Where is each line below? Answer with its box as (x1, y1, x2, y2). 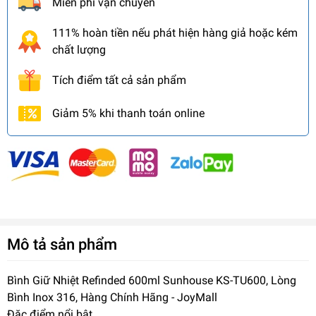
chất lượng (52, 42, 106, 56)
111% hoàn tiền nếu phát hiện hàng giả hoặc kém (52, 25, 298, 39)
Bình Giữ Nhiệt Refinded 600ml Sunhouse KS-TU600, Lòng (7, 273, 296, 287)
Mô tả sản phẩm (7, 234, 117, 253)
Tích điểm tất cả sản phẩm (52, 73, 186, 87)
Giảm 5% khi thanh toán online (52, 106, 205, 120)
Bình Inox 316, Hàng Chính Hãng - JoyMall (7, 290, 217, 304)
